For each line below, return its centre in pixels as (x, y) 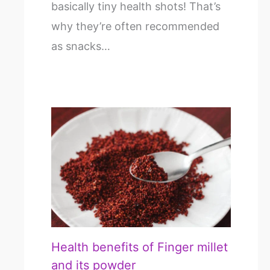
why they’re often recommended (135, 27)
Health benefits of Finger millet (140, 247)
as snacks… (81, 46)
